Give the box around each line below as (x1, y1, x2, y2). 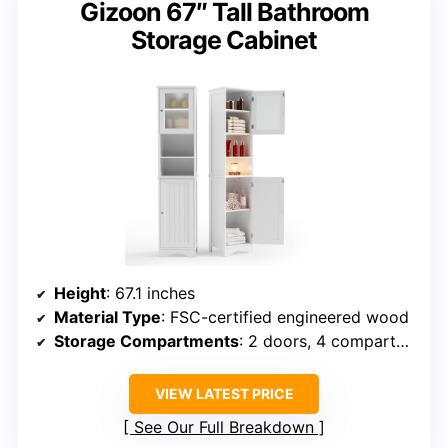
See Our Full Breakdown (134, 417, 314, 438)
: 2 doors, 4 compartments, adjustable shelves (239, 331, 396, 352)
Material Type (54, 307, 161, 328)
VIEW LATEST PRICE (154, 385, 294, 403)
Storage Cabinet (131, 25, 317, 56)
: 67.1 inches (106, 283, 195, 304)
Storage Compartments (54, 331, 239, 352)
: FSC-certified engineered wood (161, 307, 409, 328)
